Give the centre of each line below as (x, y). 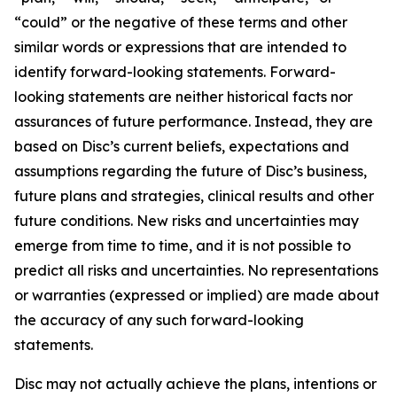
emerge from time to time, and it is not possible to (183, 245)
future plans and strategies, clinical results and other (194, 196)
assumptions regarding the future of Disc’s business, (191, 171)
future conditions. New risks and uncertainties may (187, 221)
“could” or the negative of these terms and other (181, 22)
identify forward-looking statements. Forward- (175, 72)
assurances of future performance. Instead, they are (194, 121)
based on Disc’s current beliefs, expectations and (182, 146)
